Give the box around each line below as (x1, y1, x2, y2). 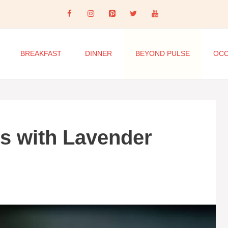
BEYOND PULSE (135, 49, 190, 58)
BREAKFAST (20, 49, 62, 58)
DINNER (84, 49, 112, 58)
